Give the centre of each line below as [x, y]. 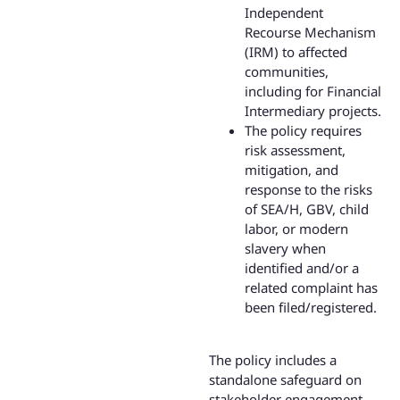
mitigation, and [292, 170]
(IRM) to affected [296, 52]
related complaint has [311, 288]
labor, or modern [296, 229]
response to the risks [308, 190]
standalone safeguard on [285, 379]
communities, [287, 72]
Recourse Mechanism [310, 33]
